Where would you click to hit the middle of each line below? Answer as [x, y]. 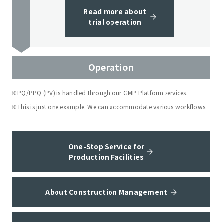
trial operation [115, 22]
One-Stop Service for [106, 146]
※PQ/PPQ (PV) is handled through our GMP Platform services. [100, 92]
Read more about [115, 11]
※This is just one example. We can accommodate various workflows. [109, 106]
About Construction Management [106, 192]
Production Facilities [106, 157]
